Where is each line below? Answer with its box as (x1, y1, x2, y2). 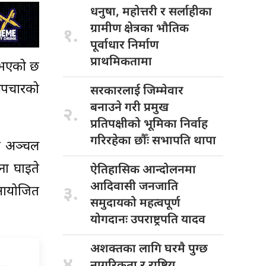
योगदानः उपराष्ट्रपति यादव (90, 212, 205, 228)
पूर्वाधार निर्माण (90, 37, 159, 53)
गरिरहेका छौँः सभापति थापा (90, 133, 216, 149)
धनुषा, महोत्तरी (90, 4, 160, 20)
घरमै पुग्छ (164, 241, 208, 257)
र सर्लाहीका (160, 4, 212, 20)
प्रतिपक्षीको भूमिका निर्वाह (90, 116, 208, 132)
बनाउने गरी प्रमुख (90, 100, 169, 116)
